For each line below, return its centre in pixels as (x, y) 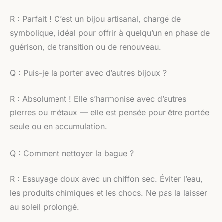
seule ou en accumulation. (58, 127)
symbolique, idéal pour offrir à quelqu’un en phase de (110, 32)
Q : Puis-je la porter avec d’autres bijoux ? (88, 73)
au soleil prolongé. (45, 206)
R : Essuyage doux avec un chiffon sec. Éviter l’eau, (106, 179)
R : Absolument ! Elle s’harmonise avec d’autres (98, 99)
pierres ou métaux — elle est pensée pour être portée (110, 113)
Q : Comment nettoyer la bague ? (72, 153)
